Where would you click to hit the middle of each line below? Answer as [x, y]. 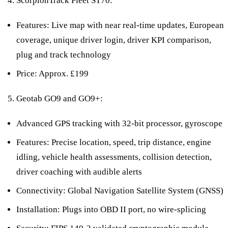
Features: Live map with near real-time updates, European [120, 25]
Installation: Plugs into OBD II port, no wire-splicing [111, 209]
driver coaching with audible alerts [79, 172]
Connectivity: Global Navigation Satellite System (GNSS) [120, 190]
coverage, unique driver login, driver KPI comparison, [114, 40]
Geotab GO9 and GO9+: [60, 98]
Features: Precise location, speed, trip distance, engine [114, 142]
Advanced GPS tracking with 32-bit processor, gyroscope [119, 123]
